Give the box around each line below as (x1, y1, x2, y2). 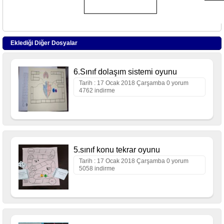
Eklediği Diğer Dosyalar (10, 39, 77, 46)
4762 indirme (79, 86, 115, 94)
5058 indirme (79, 164, 115, 172)
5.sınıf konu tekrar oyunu (73, 145, 160, 154)
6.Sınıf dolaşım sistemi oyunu (73, 67, 177, 76)
